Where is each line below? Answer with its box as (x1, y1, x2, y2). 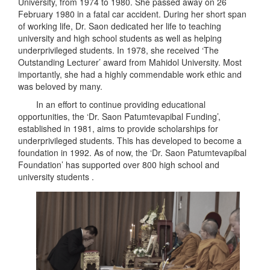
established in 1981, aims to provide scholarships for (18, 122, 218, 134)
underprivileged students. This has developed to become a (18, 134, 242, 146)
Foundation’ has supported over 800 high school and (18, 158, 219, 171)
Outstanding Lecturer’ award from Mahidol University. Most (18, 55, 242, 68)
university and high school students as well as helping (18, 31, 222, 44)
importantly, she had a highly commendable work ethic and (18, 67, 242, 80)
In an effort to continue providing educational (36, 98, 206, 110)
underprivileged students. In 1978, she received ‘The (18, 43, 219, 56)
